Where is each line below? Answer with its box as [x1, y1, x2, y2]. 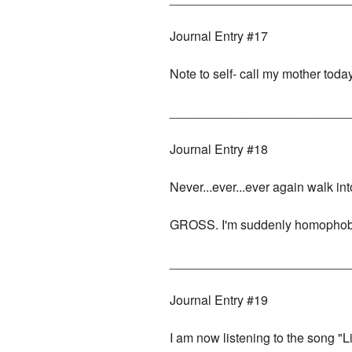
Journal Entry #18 [170, 140, 269, 159]
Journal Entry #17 [170, 27, 269, 46]
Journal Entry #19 [170, 291, 269, 310]
